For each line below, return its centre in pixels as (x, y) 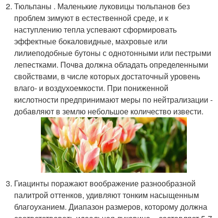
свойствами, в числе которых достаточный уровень (107, 76)
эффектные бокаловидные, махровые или (91, 41)
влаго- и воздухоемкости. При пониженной (91, 88)
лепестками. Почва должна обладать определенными (111, 65)
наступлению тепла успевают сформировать (96, 30)
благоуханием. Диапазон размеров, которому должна (111, 207)
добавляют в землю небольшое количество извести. (109, 111)
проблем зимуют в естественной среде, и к (91, 18)
